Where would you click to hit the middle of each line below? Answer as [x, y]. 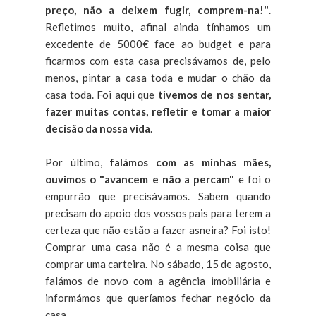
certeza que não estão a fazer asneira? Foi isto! [158, 230]
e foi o [253, 179]
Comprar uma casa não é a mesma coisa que [158, 247]
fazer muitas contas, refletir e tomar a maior [158, 111]
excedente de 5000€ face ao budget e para [158, 43]
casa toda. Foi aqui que [102, 94]
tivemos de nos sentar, [214, 94]
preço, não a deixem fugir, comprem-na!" [157, 10]
